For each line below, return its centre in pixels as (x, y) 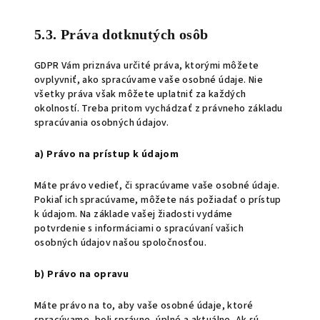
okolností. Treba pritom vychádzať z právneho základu (159, 109)
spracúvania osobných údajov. (102, 123)
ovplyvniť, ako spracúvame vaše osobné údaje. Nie (149, 80)
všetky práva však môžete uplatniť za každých (140, 94)
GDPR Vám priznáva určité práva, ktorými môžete (147, 66)
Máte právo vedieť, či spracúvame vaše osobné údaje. (157, 186)
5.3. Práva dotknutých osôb (121, 34)
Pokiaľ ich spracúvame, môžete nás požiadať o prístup (158, 200)
